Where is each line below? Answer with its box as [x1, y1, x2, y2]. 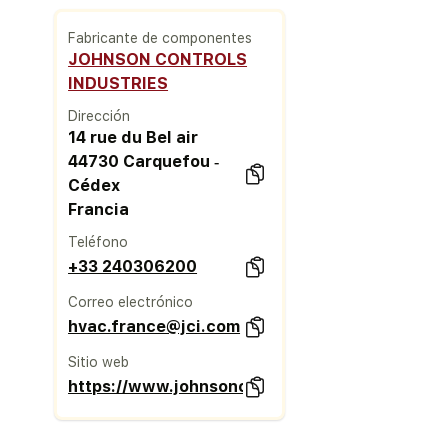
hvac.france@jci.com [68, 316, 241, 336]
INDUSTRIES [68, 73, 169, 93]
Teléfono [68, 233, 129, 250]
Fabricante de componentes [68, 29, 253, 46]
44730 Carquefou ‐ [68, 151, 220, 171]
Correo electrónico [68, 293, 194, 310]
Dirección [68, 107, 131, 124]
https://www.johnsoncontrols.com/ [68, 376, 352, 396]
